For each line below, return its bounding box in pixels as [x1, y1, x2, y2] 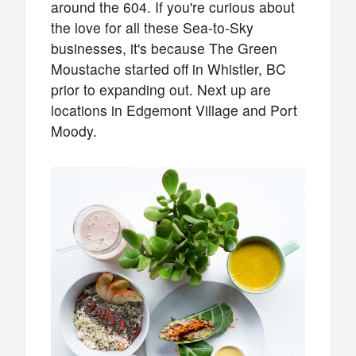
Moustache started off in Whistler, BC [51, 59, 286, 79]
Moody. [51, 121, 97, 141]
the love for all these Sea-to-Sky [51, 17, 253, 38]
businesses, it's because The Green [51, 38, 277, 59]
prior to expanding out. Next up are [51, 79, 271, 100]
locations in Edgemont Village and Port [51, 100, 297, 121]
